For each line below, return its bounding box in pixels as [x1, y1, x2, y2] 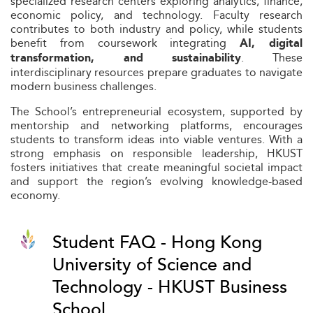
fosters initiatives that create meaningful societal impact [10, 159, 303, 176]
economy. [10, 187, 60, 204]
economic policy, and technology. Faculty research [10, 6, 303, 24]
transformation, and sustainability [10, 50, 242, 67]
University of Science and [52, 252, 252, 279]
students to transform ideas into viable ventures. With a [10, 131, 303, 148]
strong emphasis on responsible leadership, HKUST [10, 145, 303, 162]
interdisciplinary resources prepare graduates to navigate [10, 64, 303, 81]
